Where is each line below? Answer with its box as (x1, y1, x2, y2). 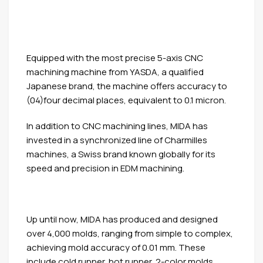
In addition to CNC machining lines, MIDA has (26, 119, 208, 132)
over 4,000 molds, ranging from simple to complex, (26, 227, 233, 240)
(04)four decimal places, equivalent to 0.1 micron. (26, 94, 226, 107)
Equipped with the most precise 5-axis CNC (26, 52, 203, 65)
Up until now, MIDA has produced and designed (26, 213, 218, 225)
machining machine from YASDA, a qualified (26, 66, 204, 79)
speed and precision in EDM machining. (26, 161, 184, 174)
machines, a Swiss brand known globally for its (26, 147, 215, 160)
